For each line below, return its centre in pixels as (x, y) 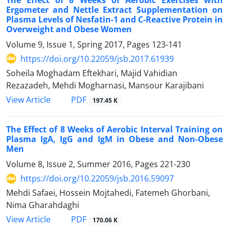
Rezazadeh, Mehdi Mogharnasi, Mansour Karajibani (105, 85)
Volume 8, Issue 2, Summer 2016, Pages (83, 164)
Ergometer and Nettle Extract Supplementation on (114, 9)
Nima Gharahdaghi (43, 205)
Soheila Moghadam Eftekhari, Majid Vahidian (92, 73)
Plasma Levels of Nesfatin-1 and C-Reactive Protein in (114, 19)
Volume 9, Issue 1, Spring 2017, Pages (79, 44)
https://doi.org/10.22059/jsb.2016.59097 (97, 178)
